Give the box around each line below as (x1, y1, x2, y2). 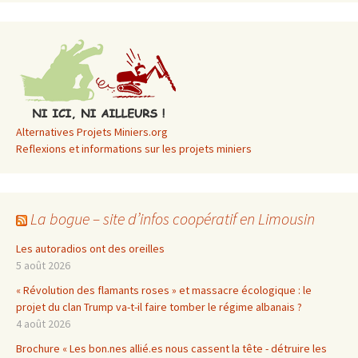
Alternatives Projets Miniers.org (16, 124, 168, 139)
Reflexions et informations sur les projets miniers (16, 141, 252, 156)
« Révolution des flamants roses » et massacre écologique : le (16, 282, 312, 297)
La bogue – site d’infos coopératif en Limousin (30, 208, 315, 229)
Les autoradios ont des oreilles (16, 241, 165, 256)
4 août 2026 (16, 316, 70, 331)
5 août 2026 (16, 257, 70, 272)
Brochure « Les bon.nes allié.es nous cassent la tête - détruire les (16, 340, 327, 356)
